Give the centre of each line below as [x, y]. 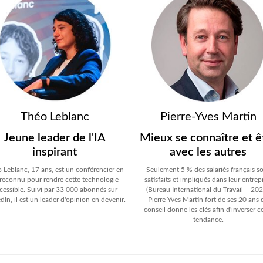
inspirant [55, 152]
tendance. [208, 220]
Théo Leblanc [55, 117]
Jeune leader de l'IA [55, 138]
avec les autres [208, 152]
